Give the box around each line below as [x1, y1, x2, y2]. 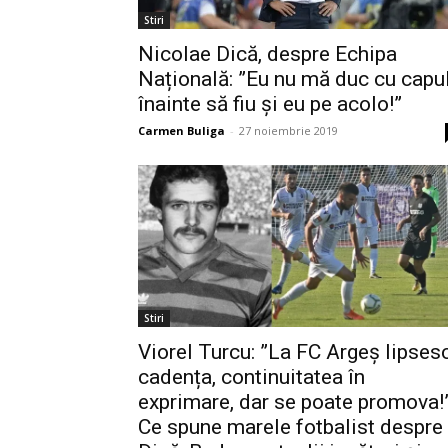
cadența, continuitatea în [138, 365, 365, 389]
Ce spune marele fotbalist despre [138, 415, 443, 439]
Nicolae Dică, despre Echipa [138, 42, 397, 66]
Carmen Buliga [138, 123, 225, 138]
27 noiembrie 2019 [239, 123, 338, 138]
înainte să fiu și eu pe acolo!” [138, 92, 402, 116]
